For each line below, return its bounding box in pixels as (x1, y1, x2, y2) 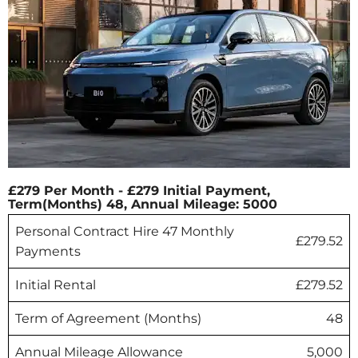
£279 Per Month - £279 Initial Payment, (8, 182, 270, 198)
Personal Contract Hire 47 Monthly (15, 223, 234, 239)
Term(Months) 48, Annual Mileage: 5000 (8, 196, 277, 212)
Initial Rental (15, 276, 96, 292)
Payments (15, 243, 81, 259)
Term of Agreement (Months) (15, 310, 201, 326)
